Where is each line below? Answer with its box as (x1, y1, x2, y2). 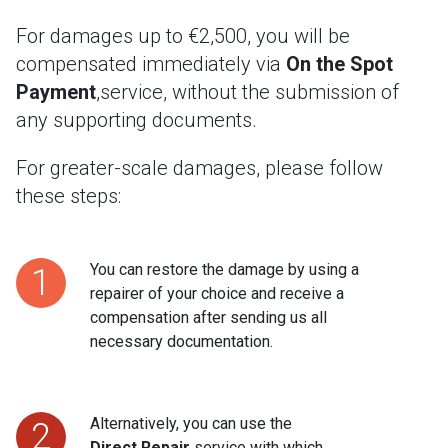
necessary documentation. (90, 332, 273, 351)
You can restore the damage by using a (90, 260, 359, 279)
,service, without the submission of (96, 80, 399, 104)
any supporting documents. (16, 108, 257, 132)
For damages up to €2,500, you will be (16, 24, 350, 48)
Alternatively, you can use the (90, 414, 292, 433)
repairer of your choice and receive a (90, 284, 344, 303)
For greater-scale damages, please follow (16, 156, 383, 180)
